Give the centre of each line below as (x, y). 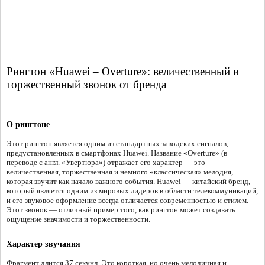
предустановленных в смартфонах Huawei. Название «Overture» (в (117, 153)
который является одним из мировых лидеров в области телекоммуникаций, (132, 191)
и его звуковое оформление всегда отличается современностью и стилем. (127, 201)
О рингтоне (28, 125)
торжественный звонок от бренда (86, 85)
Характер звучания (43, 244)
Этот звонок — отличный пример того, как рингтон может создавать (121, 210)
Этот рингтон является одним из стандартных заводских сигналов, (117, 144)
